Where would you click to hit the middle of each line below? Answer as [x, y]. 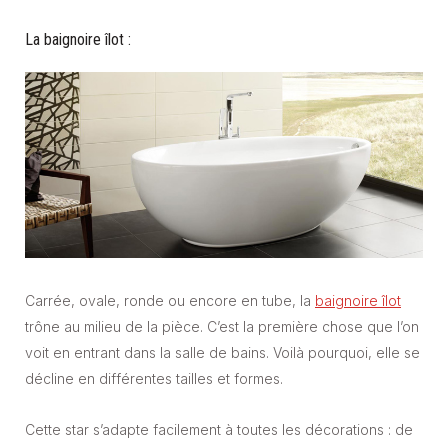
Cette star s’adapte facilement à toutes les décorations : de [219, 430]
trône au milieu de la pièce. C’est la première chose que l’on [222, 327]
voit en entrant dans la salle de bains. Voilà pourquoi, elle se [222, 353]
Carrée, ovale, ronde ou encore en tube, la [170, 301]
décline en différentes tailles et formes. [154, 379]
